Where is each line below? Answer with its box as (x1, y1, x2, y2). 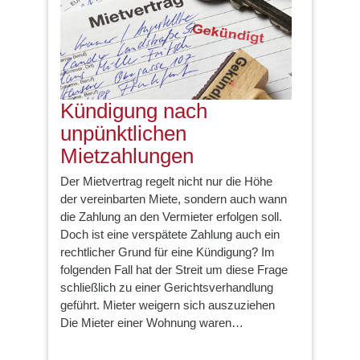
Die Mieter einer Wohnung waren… (60, 316, 243, 330)
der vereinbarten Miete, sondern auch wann (60, 192, 287, 207)
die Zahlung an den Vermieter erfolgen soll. (60, 210, 282, 224)
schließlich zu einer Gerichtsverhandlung (60, 280, 273, 295)
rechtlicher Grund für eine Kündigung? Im (60, 245, 275, 260)
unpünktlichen (60, 121, 186, 145)
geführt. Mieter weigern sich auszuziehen (60, 298, 275, 313)
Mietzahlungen (60, 143, 194, 168)
